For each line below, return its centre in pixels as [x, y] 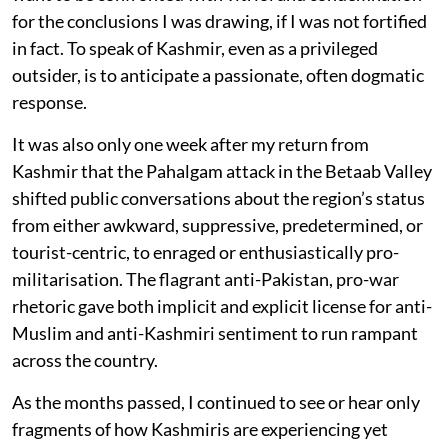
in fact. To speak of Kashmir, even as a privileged [195, 48]
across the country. [85, 360]
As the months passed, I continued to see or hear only [216, 402]
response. [49, 102]
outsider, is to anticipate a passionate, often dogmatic [218, 75]
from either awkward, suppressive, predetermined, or [217, 225]
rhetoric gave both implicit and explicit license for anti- [222, 306]
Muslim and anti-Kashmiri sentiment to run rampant [215, 333]
